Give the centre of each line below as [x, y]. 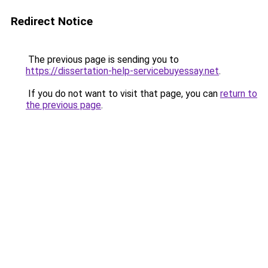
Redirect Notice [52, 21]
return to [239, 94]
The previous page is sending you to [102, 60]
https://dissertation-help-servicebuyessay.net [122, 71]
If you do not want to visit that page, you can [123, 94]
